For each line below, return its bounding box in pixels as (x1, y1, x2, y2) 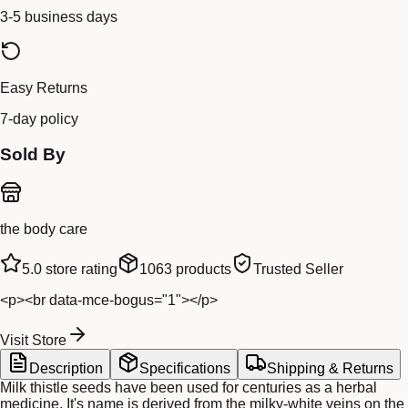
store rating (42, 261, 117, 278)
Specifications (139, 361, 230, 377)
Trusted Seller (253, 261, 343, 278)
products (172, 261, 231, 278)
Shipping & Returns (267, 361, 393, 377)
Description (29, 361, 103, 377)
